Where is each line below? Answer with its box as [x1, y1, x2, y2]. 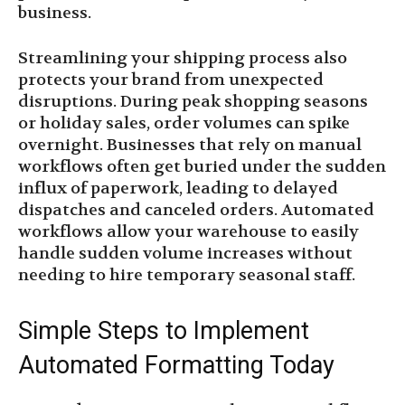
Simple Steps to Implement [18, 316, 309, 346]
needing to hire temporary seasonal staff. [18, 265, 355, 287]
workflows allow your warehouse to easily [18, 221, 359, 243]
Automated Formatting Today [18, 351, 334, 381]
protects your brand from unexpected [18, 70, 324, 91]
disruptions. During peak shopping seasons [18, 91, 368, 113]
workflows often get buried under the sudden [18, 156, 386, 178]
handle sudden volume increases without [18, 243, 353, 265]
